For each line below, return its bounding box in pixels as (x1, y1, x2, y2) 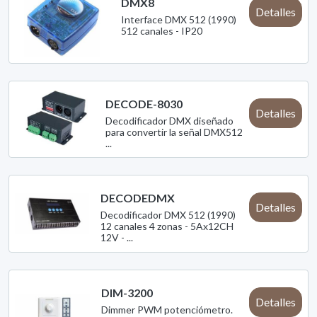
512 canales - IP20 (121, 25, 203, 38)
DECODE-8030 (105, 96, 183, 110)
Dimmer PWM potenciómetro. (101, 303, 234, 316)
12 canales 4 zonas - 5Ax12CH (100, 220, 234, 233)
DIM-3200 (101, 285, 154, 299)
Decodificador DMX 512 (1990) (100, 209, 236, 221)
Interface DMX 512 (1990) (121, 13, 237, 26)
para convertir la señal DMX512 (105, 125, 243, 138)
